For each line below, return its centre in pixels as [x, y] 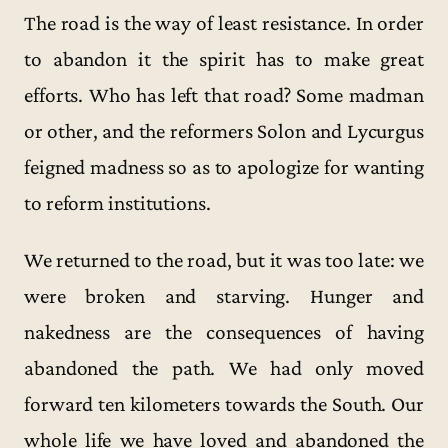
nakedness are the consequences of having [224, 332]
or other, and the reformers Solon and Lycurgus [224, 130]
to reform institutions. [117, 202]
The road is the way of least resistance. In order [224, 22]
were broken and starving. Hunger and [224, 296]
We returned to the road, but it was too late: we [224, 260]
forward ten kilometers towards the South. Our [224, 404]
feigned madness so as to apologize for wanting [224, 166]
